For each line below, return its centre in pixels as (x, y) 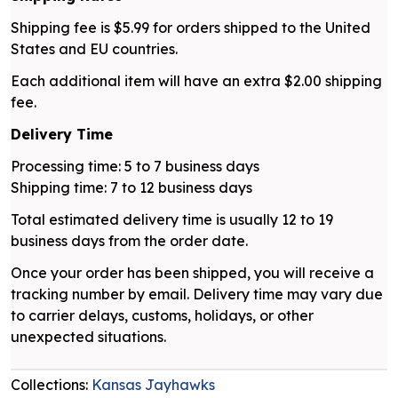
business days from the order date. (129, 240)
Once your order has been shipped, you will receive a (192, 272)
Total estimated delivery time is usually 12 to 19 (172, 219)
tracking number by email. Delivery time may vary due (197, 294)
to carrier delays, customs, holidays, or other (162, 315)
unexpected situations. (88, 336)
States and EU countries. (94, 48)
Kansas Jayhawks (153, 384)
